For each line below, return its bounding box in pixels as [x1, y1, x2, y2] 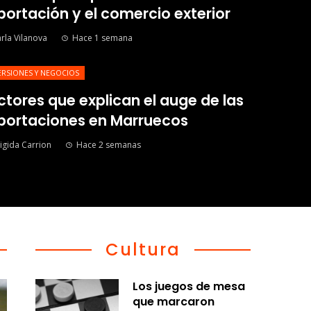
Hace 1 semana [72, 32, 133, 44]
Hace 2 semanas [76, 139, 141, 151]
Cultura [105, 238, 180, 261]
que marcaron [132, 294, 215, 310]
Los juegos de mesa [132, 278, 245, 294]
